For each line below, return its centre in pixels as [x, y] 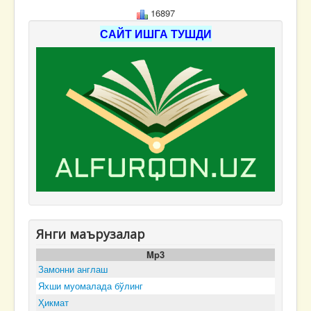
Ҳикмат [53, 302]
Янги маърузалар [91, 234]
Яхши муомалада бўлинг [91, 285]
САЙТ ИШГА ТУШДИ [155, 33]
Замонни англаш [73, 269]
